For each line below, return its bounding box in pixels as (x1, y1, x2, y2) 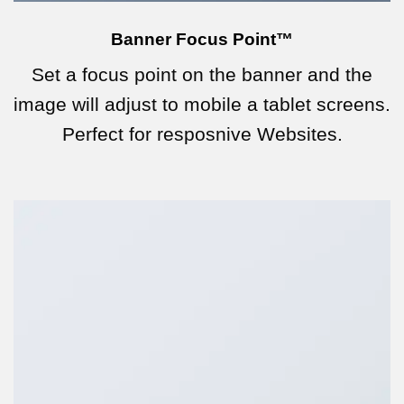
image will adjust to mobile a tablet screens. (14, 93, 390, 115)
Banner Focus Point (111, 30, 276, 50)
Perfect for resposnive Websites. (61, 123, 343, 144)
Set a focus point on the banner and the (32, 63, 372, 85)
